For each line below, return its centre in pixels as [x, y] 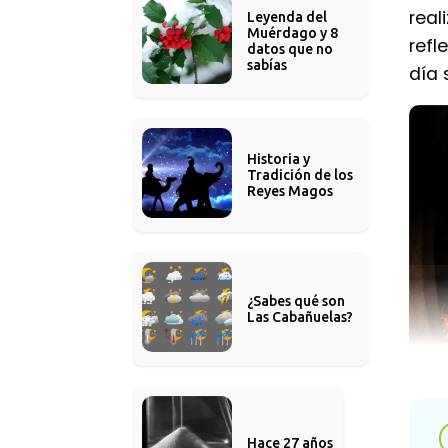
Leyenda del [288, 17]
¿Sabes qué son [297, 301]
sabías [267, 65]
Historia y [280, 159]
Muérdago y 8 [294, 33]
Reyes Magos [290, 191]
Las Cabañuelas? [300, 317]
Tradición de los [301, 175]
